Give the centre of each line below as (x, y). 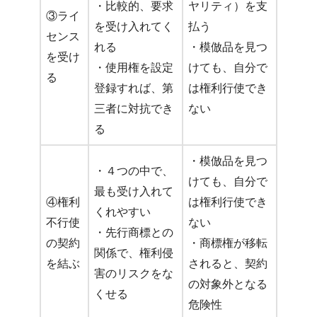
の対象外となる (228, 284)
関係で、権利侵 (134, 253)
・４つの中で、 (134, 171)
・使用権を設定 (134, 68)
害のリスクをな (134, 274)
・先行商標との (134, 233)
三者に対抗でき (134, 109)
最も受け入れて (134, 192)
